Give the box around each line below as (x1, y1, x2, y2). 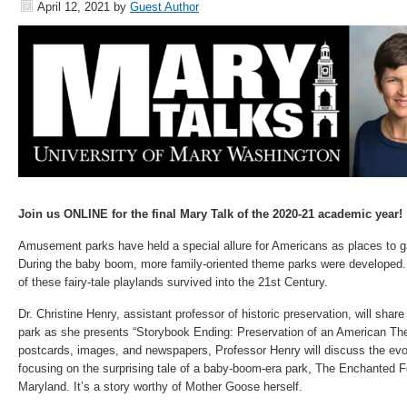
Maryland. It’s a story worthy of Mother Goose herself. (18, 380, 303, 393)
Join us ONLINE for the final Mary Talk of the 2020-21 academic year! (18, 207, 402, 221)
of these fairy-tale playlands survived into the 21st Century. (18, 275, 328, 289)
